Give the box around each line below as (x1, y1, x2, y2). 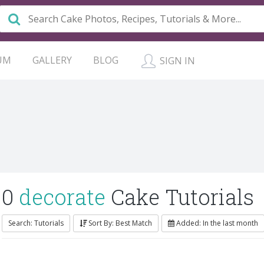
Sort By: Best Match (88, 218, 152, 228)
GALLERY (32, 54, 72, 67)
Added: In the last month (176, 218, 258, 228)
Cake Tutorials (105, 183, 254, 211)
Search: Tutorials (8, 218, 64, 228)
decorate (19, 183, 105, 211)
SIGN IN (157, 54, 195, 67)
